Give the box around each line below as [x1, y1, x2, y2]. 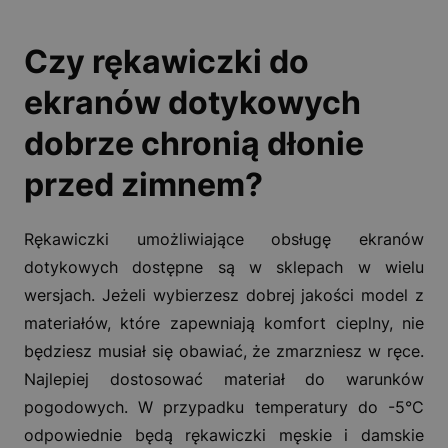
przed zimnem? [24, 164, 263, 204]
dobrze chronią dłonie [24, 123, 364, 163]
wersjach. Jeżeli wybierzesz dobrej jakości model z [24, 284, 424, 305]
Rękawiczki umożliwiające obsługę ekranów [24, 228, 424, 249]
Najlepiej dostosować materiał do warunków [24, 368, 424, 389]
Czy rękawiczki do [24, 41, 309, 81]
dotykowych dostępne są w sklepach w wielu [24, 256, 424, 277]
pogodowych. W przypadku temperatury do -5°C [24, 396, 424, 417]
